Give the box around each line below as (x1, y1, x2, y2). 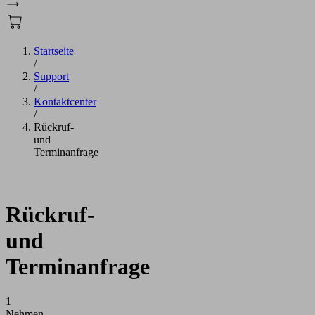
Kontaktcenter (34, 95, 96, 108)
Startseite (34, 44, 74, 57)
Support (34, 70, 69, 82)
